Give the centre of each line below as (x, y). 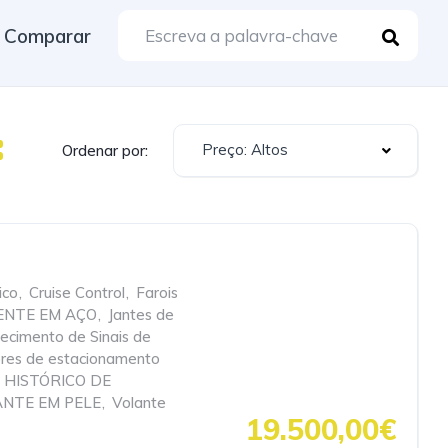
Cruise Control (77, 292)
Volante (139, 402)
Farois (157, 292)
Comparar (47, 35)
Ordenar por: (105, 150)
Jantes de (141, 314)
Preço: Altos (245, 149)
